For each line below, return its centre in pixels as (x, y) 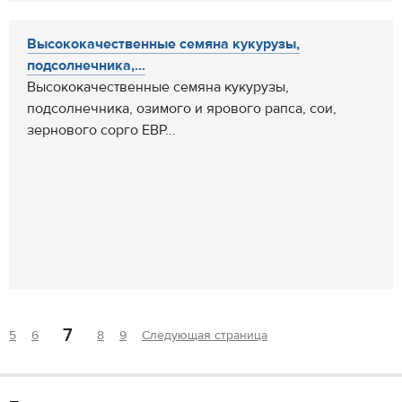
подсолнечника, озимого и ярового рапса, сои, (182, 109)
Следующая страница (205, 336)
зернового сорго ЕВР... (101, 130)
